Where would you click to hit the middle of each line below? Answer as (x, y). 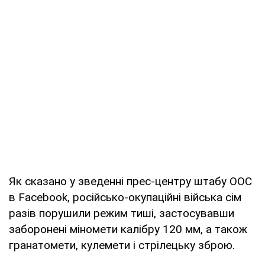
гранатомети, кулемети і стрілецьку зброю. (122, 245)
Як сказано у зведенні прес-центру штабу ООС (130, 181)
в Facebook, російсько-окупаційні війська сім (125, 197)
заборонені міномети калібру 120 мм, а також (128, 229)
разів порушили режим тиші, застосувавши (122, 213)
